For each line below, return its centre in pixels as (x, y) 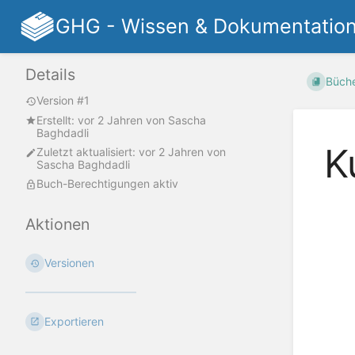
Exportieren (74, 321)
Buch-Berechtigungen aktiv (107, 184)
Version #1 (63, 101)
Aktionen (57, 225)
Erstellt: (57, 120)
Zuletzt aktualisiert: (88, 152)
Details (50, 75)
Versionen (70, 263)
